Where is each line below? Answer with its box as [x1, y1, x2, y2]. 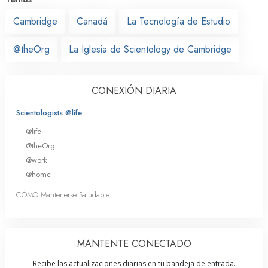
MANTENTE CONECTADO [77, 237, 191, 251]
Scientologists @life [16, 106, 82, 118]
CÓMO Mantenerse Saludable [16, 189, 109, 201]
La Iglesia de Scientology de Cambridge [69, 42, 232, 56]
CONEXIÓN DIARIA [92, 83, 176, 98]
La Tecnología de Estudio [127, 14, 230, 28]
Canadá [77, 14, 108, 28]
